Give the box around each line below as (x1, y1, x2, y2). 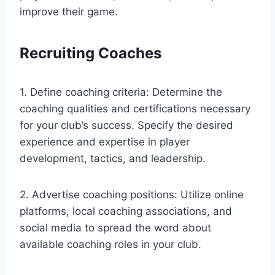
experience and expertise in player (20, 135, 190, 148)
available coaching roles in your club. (20, 238, 201, 250)
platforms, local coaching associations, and (20, 204, 232, 217)
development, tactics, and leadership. (20, 152, 206, 165)
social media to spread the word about (20, 221, 211, 234)
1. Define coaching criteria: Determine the (20, 85, 222, 98)
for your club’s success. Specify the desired (20, 118, 233, 131)
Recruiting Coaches (20, 44, 161, 62)
